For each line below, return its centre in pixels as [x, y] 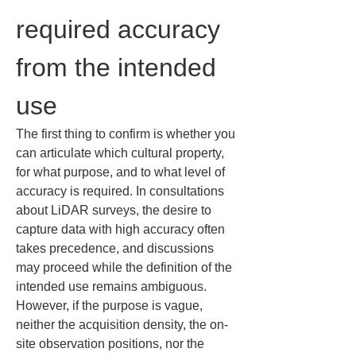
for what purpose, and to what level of [122, 172]
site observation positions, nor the [112, 344]
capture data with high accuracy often [122, 229]
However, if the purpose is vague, [111, 306]
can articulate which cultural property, [122, 153]
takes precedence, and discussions [116, 248]
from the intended [120, 68]
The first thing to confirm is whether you [127, 134]
